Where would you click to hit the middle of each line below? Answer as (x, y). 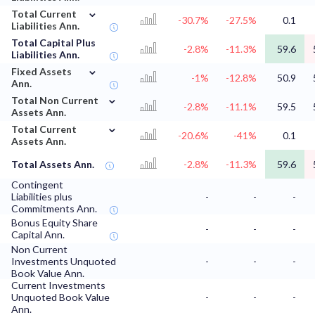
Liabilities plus (42, 197)
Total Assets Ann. (53, 165)
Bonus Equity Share (54, 223)
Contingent (37, 185)
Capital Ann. (38, 235)
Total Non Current (55, 101)
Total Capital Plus (53, 43)
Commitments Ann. (54, 209)
